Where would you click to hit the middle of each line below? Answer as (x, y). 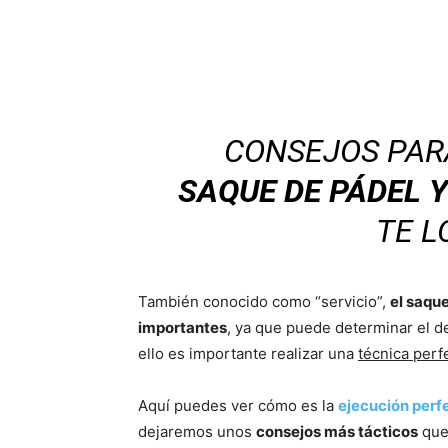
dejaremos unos (197, 431)
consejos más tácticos (337, 431)
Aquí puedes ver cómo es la (238, 405)
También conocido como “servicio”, (264, 301)
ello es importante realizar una (248, 353)
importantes (182, 327)
